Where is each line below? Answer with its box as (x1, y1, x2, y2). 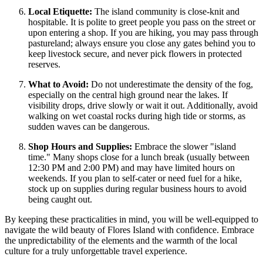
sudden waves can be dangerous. (28, 122, 150, 132)
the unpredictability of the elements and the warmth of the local (5, 235, 237, 246)
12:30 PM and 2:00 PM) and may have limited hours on (28, 163, 235, 173)
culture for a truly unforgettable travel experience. (5, 246, 187, 257)
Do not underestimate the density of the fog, (89, 79, 253, 90)
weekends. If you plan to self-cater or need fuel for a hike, (28, 173, 242, 184)
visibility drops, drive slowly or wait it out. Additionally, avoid (28, 100, 258, 111)
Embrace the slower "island (132, 141, 236, 152)
